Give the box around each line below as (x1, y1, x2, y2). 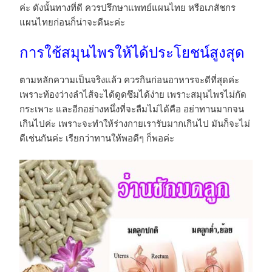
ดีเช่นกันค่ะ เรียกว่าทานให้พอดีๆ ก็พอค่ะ (19, 132, 174, 144)
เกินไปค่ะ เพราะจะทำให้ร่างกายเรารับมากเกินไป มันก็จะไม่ (19, 117, 250, 130)
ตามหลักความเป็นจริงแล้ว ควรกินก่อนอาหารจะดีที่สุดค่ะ (19, 73, 239, 86)
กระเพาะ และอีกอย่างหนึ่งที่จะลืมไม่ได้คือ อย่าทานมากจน (19, 103, 244, 115)
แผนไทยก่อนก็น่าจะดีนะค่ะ (19, 16, 125, 29)
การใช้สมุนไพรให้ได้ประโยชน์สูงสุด (19, 44, 245, 62)
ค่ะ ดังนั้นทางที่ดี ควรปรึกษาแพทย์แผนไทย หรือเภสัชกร (19, 1, 236, 14)
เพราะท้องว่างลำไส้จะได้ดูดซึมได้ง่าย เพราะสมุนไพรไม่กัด (19, 88, 246, 101)
